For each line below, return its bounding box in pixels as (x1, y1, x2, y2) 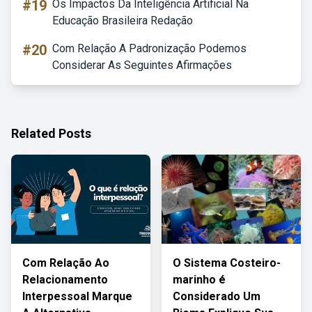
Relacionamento (22, 273, 108, 286)
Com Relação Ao (22, 256, 109, 270)
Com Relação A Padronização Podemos (52, 42, 247, 55)
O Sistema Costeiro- (173, 256, 281, 270)
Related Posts (11, 126, 91, 141)
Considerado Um (173, 290, 260, 303)
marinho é (173, 273, 226, 286)
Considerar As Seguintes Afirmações (52, 58, 232, 72)
